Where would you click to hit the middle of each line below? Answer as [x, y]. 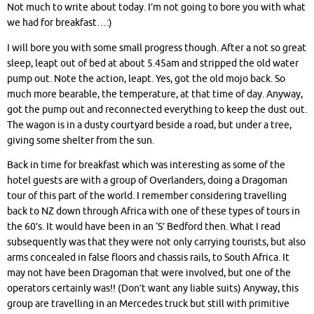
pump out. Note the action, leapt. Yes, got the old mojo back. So [146, 78]
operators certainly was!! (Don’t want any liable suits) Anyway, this [153, 289]
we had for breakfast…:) [60, 23]
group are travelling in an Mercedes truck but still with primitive [148, 304]
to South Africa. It [250, 258]
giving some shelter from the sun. [81, 140]
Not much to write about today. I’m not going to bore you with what [156, 8]
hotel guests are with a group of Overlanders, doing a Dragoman [147, 181]
